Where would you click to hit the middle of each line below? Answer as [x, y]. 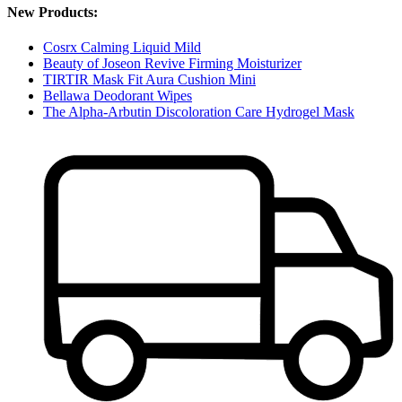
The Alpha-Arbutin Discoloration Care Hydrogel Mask [199, 111]
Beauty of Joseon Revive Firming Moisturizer [172, 63]
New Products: [52, 12]
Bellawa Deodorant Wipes [118, 95]
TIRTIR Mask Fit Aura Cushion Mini [149, 79]
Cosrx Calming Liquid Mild [122, 47]
